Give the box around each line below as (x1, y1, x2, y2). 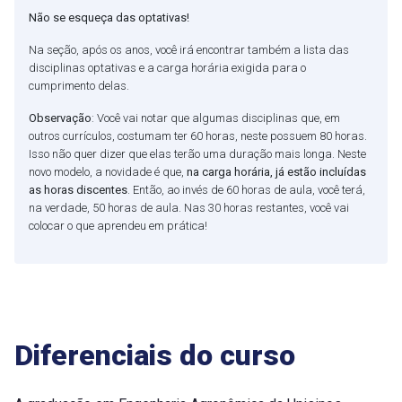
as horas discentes (29, 183, 127, 197)
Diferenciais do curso (14, 338, 295, 373)
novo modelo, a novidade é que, (29, 165, 187, 179)
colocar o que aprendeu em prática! (29, 219, 207, 233)
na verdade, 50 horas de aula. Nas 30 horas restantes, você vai (29, 201, 349, 215)
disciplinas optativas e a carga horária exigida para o (29, 61, 306, 75)
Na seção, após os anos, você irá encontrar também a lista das (29, 43, 349, 57)
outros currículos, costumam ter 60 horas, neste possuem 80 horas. (29, 129, 367, 144)
